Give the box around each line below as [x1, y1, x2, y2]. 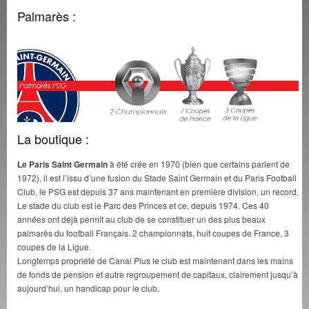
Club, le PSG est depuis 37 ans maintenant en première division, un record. [17, 186, 299, 198]
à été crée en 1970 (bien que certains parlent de [108, 158, 290, 170]
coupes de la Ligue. [17, 241, 91, 253]
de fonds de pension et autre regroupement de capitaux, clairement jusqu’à [17, 268, 298, 281]
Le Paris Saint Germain [17, 158, 108, 171]
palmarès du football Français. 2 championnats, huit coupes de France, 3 [17, 227, 289, 239]
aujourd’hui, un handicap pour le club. [17, 282, 159, 295]
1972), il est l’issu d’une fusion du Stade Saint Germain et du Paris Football [17, 172, 297, 184]
